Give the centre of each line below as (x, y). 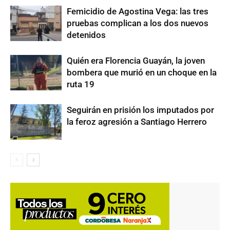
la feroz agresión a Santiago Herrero (137, 121)
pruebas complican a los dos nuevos (138, 23)
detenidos (86, 35)
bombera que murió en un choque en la (142, 72)
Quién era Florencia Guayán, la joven (136, 60)
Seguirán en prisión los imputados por (140, 110)
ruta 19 (81, 84)
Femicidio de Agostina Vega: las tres (138, 11)
